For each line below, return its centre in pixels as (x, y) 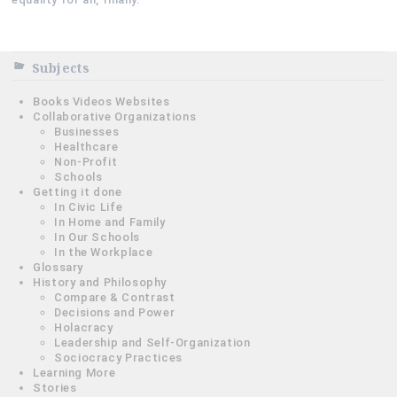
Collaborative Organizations (115, 116)
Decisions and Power (115, 312)
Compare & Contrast (115, 297)
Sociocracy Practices (118, 357)
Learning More (74, 372)
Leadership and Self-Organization (152, 342)
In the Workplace (104, 252)
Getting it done (78, 191)
